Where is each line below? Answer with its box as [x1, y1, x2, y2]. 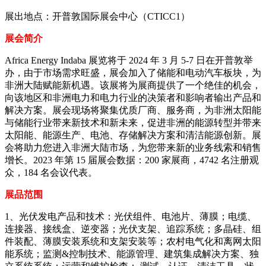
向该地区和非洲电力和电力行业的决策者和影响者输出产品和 [5, 93, 261, 103]
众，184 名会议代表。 [5, 167, 97, 178]
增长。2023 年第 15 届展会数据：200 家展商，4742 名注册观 [5, 155, 259, 166]
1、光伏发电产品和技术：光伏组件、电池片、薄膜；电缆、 [5, 211, 256, 222]
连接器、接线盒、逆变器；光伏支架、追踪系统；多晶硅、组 [5, 224, 261, 235]
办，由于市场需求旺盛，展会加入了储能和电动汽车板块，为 [5, 68, 261, 78]
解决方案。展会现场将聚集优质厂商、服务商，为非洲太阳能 [5, 105, 261, 116]
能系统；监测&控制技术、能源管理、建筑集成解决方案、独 [5, 249, 259, 259]
